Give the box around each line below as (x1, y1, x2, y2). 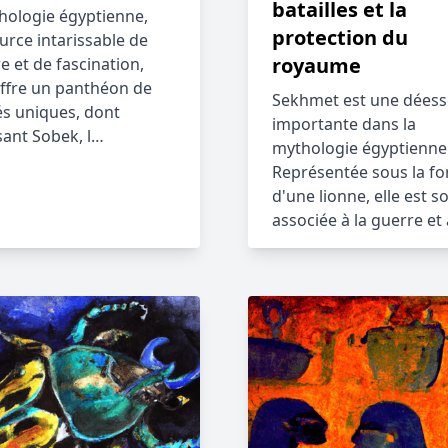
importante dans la (272, 113, 416, 135)
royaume (272, 52, 361, 79)
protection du (272, 24, 408, 51)
